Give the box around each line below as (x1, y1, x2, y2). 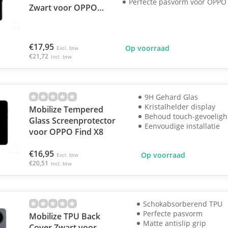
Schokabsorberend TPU (143, 199, 223, 209)
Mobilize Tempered (28, 104, 103, 115)
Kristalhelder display (144, 102, 215, 111)
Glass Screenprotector (28, 115, 116, 126)
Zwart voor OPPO (28, 2, 97, 13)
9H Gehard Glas (144, 92, 198, 102)
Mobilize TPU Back (28, 211, 100, 222)
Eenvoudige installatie (144, 121, 220, 131)
